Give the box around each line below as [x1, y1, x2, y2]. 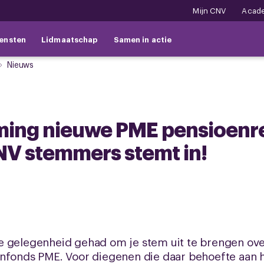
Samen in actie [113, 34, 172, 44]
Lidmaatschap [41, 34, 98, 44]
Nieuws [7, 58, 34, 70]
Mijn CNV [193, 5, 227, 15]
